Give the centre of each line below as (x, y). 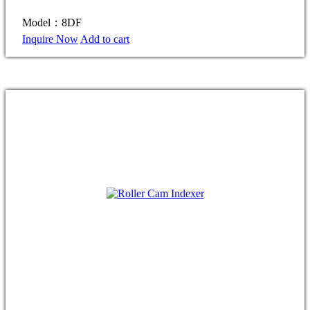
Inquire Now (50, 39)
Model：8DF (52, 22)
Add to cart (105, 39)
